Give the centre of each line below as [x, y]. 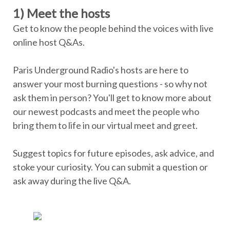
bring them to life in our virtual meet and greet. [105, 126]
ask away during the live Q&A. [72, 181]
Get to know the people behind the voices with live [113, 28]
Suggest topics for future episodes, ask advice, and [113, 153]
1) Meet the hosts [61, 13]
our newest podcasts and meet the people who [106, 112]
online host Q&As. [49, 42]
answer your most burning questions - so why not [110, 84]
